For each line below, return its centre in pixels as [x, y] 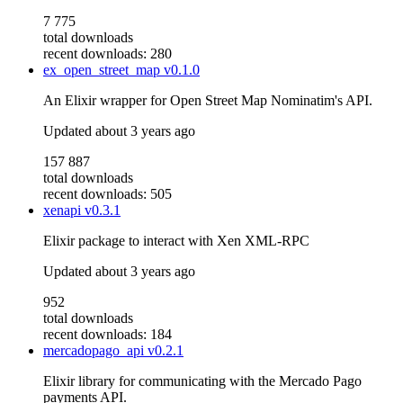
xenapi [64, 210]
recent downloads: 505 [107, 194]
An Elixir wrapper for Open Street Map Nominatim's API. [208, 101]
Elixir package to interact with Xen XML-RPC [176, 241]
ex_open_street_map [103, 70]
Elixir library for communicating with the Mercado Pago [202, 381]
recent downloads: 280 [107, 54]
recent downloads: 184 [107, 335]
